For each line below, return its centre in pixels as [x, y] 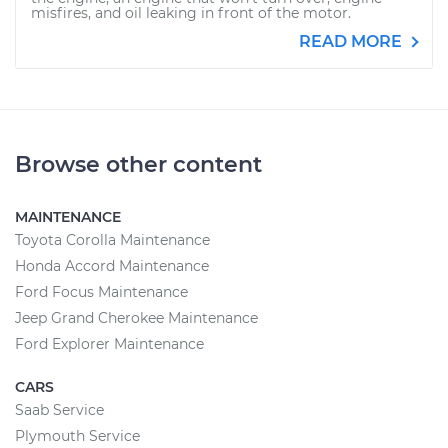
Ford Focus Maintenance [101, 292]
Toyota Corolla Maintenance [112, 240]
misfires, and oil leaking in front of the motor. [191, 13]
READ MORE [352, 41]
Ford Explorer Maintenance [109, 344]
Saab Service [59, 410]
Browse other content [138, 164]
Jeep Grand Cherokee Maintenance [136, 318]
